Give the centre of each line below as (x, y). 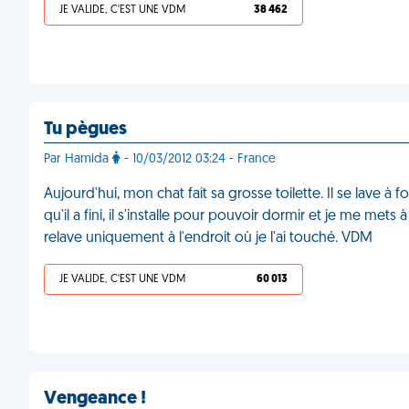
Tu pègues (85, 130)
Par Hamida (78, 159)
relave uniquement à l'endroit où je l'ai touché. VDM (208, 238)
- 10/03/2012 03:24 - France (198, 159)
